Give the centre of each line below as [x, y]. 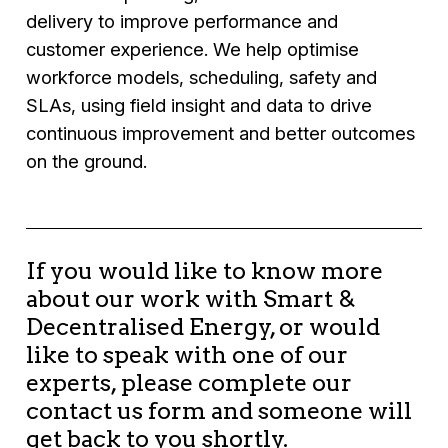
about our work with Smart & [191, 298]
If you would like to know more [205, 270]
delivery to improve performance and [182, 21]
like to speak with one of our [187, 354]
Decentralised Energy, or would [203, 326]
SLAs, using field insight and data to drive [199, 105]
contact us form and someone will [219, 410]
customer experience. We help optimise [193, 49]
